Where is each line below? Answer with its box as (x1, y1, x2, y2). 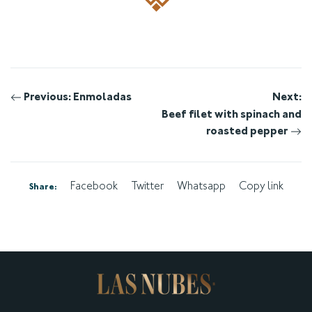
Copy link (238, 181, 283, 192)
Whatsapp (176, 181, 226, 192)
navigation (10, 117, 106, 138)
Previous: (22, 92, 71, 102)
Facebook (70, 181, 118, 192)
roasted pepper (206, 126, 290, 136)
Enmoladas (73, 92, 132, 102)
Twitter (130, 181, 164, 192)
